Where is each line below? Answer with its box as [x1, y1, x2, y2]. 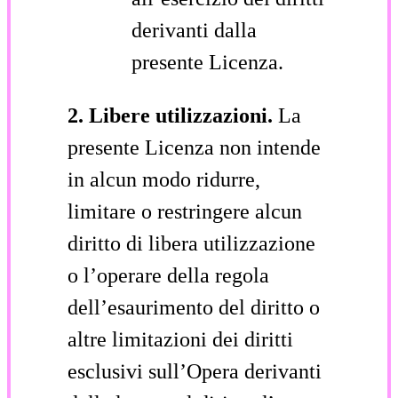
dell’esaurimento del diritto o [68, 295, 320, 319]
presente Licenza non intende [68, 135, 321, 159]
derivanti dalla [131, 18, 257, 42]
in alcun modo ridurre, [68, 167, 260, 191]
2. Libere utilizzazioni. [68, 103, 278, 127]
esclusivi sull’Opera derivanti [68, 359, 322, 383]
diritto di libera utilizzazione [68, 231, 315, 255]
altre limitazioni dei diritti [68, 327, 293, 351]
